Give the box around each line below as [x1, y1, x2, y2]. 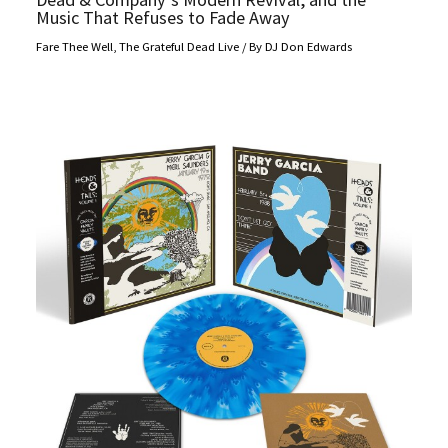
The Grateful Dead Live [119, 38, 240, 55]
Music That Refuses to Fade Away [36, 6, 291, 30]
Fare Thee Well [36, 38, 114, 55]
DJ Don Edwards [265, 38, 353, 55]
